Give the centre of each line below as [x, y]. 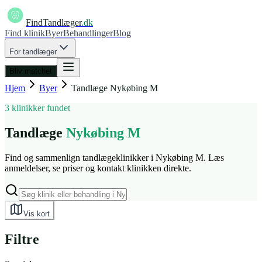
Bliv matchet [31, 71]
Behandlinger [88, 33]
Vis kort [37, 213]
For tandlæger [33, 52]
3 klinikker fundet [37, 108]
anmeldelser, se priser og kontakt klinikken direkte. [98, 168]
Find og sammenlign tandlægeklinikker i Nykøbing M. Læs [114, 157]
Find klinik [25, 33]
